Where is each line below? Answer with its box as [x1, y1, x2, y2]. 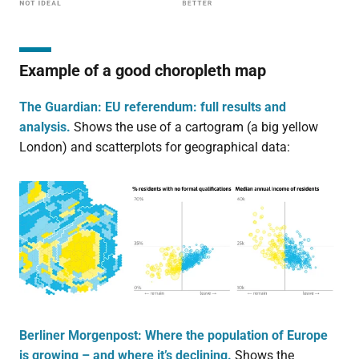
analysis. [18, 119, 71, 135]
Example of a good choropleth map [18, 60, 266, 80]
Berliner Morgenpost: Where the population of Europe [18, 328, 328, 344]
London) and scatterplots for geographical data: [18, 139, 290, 155]
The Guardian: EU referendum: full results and [18, 99, 286, 115]
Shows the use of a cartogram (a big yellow [70, 119, 318, 135]
